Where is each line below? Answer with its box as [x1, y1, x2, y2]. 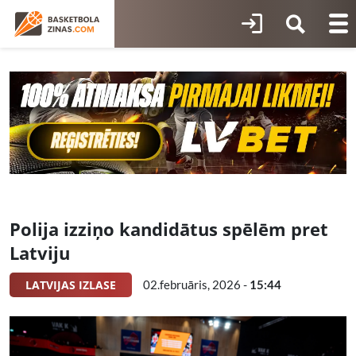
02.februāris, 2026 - [143, 277, 250, 292]
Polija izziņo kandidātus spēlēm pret [10, 217, 328, 242]
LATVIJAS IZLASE [25, 277, 116, 293]
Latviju [10, 241, 70, 265]
